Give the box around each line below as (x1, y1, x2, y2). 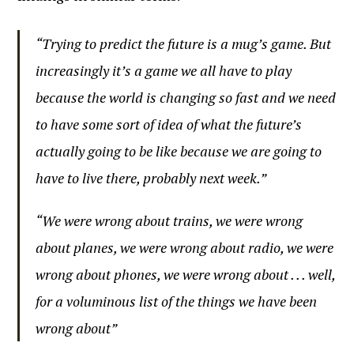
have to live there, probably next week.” (36, 168, 267, 187)
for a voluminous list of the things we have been (36, 292, 318, 311)
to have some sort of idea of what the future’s (36, 115, 303, 134)
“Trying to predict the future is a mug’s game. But (36, 34, 332, 53)
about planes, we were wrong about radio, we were (36, 238, 334, 257)
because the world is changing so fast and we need (36, 88, 337, 107)
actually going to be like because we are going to (36, 141, 322, 160)
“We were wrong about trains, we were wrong (36, 211, 303, 230)
